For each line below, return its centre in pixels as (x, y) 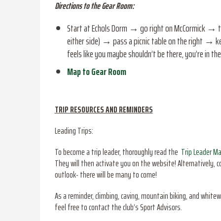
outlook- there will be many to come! (106, 175)
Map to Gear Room (96, 72)
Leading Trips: (74, 131)
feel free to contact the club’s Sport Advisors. (118, 207)
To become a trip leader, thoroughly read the (117, 152)
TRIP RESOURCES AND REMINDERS (104, 110)
